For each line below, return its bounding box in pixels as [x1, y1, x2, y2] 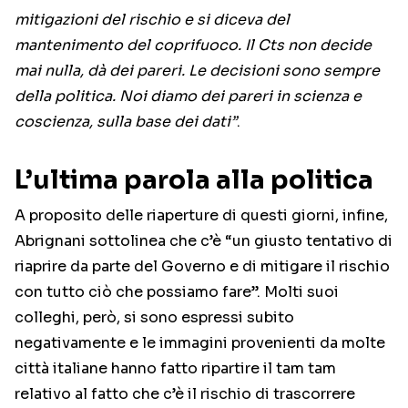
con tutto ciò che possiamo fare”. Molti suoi [15, 282, 339, 302]
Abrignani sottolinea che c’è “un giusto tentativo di [15, 231, 393, 251]
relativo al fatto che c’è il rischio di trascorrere [15, 384, 355, 404]
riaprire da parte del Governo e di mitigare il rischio [15, 257, 390, 277]
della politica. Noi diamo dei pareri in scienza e [15, 87, 362, 107]
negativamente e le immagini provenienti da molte [15, 333, 385, 353]
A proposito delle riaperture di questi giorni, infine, [15, 206, 388, 226]
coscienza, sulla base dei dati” [15, 112, 237, 132]
